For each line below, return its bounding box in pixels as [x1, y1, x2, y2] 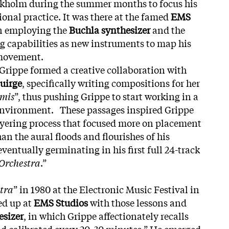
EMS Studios [34, 195, 88, 209]
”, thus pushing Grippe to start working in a [14, 89, 198, 103]
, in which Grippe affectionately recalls [24, 209, 189, 222]
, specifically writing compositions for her [22, 76, 200, 89]
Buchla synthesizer [69, 22, 150, 36]
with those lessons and [88, 195, 187, 209]
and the [150, 22, 185, 36]
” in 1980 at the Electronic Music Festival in [13, 182, 199, 196]
